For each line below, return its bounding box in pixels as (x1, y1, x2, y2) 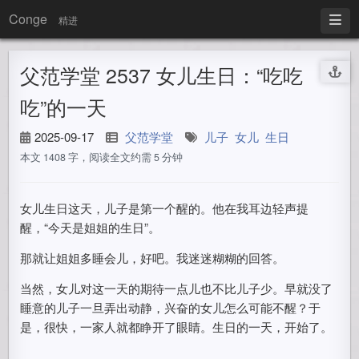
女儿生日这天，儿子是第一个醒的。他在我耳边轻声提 (20, 200, 309, 216)
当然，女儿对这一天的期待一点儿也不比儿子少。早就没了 (20, 280, 333, 296)
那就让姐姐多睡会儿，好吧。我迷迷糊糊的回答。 (20, 249, 285, 266)
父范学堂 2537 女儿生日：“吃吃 (20, 60, 304, 89)
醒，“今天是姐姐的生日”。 (20, 219, 161, 236)
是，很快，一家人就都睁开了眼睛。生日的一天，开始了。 (20, 318, 333, 335)
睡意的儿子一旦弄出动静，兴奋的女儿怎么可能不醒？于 (20, 299, 321, 316)
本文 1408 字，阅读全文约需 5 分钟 (20, 150, 184, 164)
